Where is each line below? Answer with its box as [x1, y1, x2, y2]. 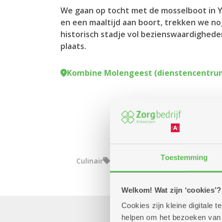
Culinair [76, 156, 103, 166]
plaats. [60, 41, 86, 52]
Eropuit [110, 156, 136, 166]
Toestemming [161, 153, 208, 162]
